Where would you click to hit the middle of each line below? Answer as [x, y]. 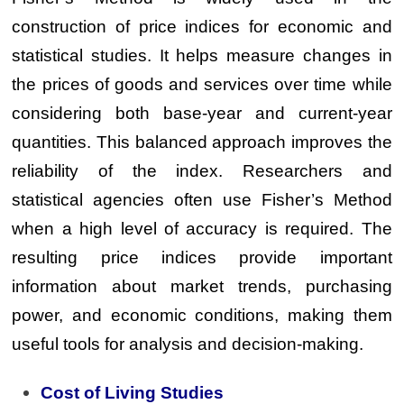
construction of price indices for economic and [202, 26]
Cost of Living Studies [133, 393]
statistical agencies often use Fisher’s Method [202, 199]
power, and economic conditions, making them [202, 315]
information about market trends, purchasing [202, 286]
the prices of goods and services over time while [202, 84]
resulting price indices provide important [202, 257]
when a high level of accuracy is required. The [202, 228]
